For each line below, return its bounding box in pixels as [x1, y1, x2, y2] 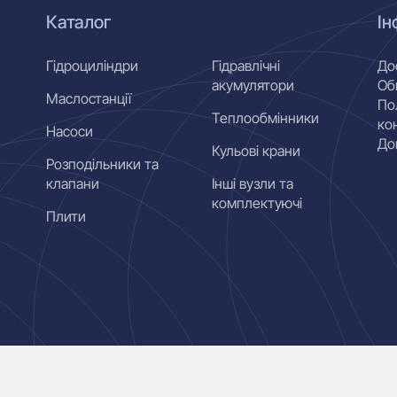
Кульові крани [211, 142, 300, 160]
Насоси [46, 122, 94, 140]
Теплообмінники [211, 109, 319, 127]
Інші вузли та [211, 175, 293, 192]
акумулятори [211, 76, 294, 94]
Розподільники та [46, 155, 160, 173]
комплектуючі [211, 194, 302, 212]
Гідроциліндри [46, 57, 139, 74]
